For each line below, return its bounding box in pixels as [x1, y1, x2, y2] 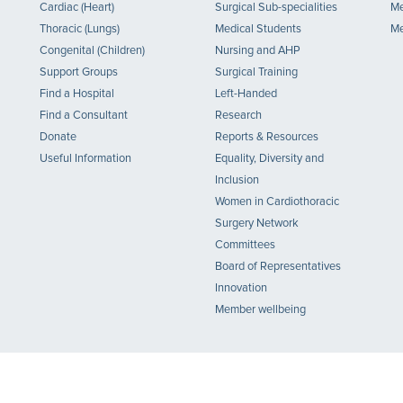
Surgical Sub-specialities [215, 2, 337, 13]
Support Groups [40, 67, 118, 78]
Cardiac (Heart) [40, 2, 114, 13]
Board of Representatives [215, 261, 341, 273]
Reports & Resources [215, 131, 318, 143]
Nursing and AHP [215, 45, 300, 57]
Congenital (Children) [40, 45, 145, 57]
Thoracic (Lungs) [40, 23, 120, 35]
